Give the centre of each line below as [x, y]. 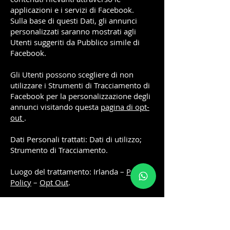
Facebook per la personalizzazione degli [80, 96]
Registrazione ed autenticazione [76, 215]
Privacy [139, 171]
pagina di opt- [125, 107]
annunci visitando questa [55, 107]
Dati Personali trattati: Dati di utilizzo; [76, 139]
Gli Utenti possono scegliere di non [72, 74]
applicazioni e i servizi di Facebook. [72, 10]
